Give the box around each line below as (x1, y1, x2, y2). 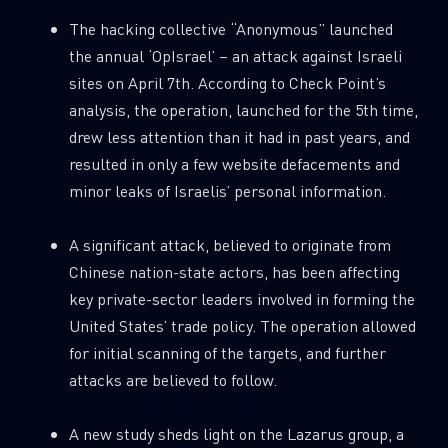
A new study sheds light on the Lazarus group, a (68, 423, 404, 445)
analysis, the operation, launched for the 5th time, (68, 99, 418, 121)
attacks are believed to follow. (68, 369, 277, 391)
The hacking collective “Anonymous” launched (68, 18, 393, 40)
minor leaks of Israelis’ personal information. (68, 180, 386, 202)
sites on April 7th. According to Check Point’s (68, 72, 386, 94)
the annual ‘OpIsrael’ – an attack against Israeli (68, 45, 402, 67)
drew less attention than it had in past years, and (68, 126, 410, 148)
